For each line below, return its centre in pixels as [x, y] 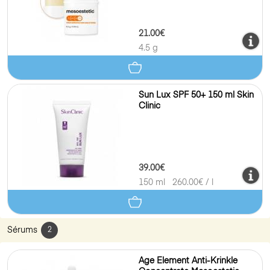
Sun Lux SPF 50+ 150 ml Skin [196, 95]
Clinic [149, 106]
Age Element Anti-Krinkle [188, 261]
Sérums [22, 230]
